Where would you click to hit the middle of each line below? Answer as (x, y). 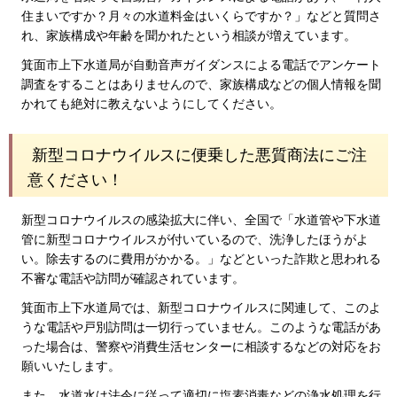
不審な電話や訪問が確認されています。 (133, 278)
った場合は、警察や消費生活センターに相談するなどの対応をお (201, 346)
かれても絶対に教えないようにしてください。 (152, 103)
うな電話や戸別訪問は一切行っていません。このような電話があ (201, 327)
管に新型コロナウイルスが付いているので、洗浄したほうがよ (195, 239)
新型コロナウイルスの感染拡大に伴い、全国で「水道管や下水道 (201, 219)
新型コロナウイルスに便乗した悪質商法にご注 (199, 156)
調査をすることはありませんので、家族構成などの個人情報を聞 (201, 84)
